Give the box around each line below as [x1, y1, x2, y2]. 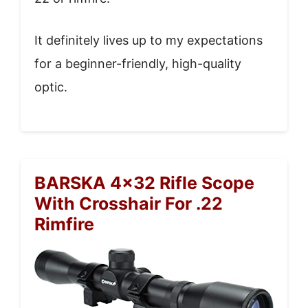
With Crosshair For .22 [34, 193, 223, 214]
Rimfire [34, 214, 94, 235]
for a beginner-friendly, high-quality [34, 56, 241, 71]
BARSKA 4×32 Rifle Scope [34, 173, 254, 194]
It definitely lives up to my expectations [34, 33, 263, 48]
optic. [34, 80, 67, 95]
